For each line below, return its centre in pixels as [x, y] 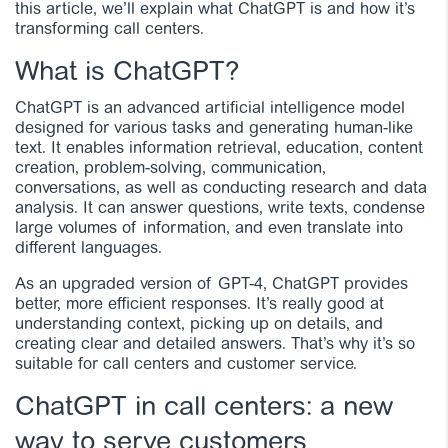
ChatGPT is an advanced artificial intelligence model [210, 108]
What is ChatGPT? [127, 73]
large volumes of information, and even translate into [209, 228]
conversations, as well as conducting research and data [221, 188]
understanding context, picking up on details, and [199, 324]
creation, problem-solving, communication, [170, 168]
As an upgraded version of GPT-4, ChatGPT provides [211, 284]
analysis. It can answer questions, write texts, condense [220, 208]
